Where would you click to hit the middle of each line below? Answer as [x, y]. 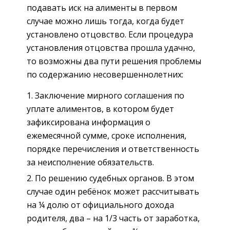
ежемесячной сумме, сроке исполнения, [107, 135]
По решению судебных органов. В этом [114, 178]
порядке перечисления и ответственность [113, 149]
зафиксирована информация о [89, 122]
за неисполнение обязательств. [90, 162]
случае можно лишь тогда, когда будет [106, 21]
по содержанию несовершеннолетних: [105, 74]
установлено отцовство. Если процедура [110, 34]
